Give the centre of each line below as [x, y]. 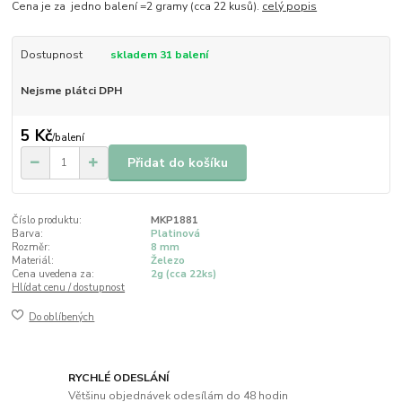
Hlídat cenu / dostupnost [69, 288]
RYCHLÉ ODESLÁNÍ [119, 378]
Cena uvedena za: [53, 275]
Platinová [175, 234]
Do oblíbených [62, 317]
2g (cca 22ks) [183, 275]
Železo [167, 261]
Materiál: [33, 261]
